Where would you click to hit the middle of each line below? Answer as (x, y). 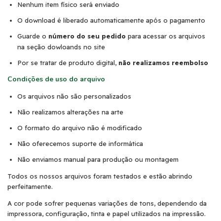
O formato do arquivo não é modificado (80, 128)
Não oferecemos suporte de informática (80, 144)
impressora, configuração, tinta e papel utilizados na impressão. (107, 214)
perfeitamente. (30, 187)
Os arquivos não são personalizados (74, 96)
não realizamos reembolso (163, 63)
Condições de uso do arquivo (56, 79)
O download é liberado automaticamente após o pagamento (111, 20)
